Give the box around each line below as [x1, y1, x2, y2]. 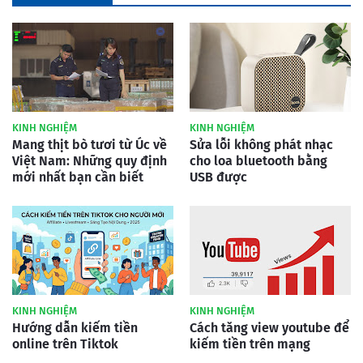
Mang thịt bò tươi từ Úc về [12, 137, 167, 152]
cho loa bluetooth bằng [190, 153, 327, 169]
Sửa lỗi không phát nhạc [190, 137, 333, 152]
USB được [190, 169, 247, 185]
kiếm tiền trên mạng [190, 336, 310, 352]
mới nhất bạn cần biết [12, 169, 143, 185]
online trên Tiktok [12, 336, 118, 352]
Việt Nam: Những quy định [12, 153, 167, 169]
